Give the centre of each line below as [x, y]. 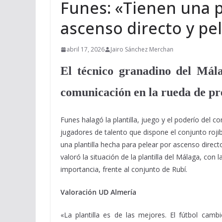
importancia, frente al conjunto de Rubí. [124, 169]
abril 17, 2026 [85, 49]
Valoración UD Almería [98, 192]
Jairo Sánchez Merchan [142, 49]
